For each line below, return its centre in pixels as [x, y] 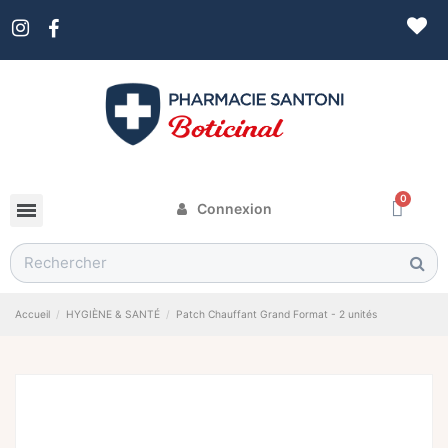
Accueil [32, 314]
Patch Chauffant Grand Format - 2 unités [277, 314]
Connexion [234, 208]
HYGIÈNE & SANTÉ [113, 314]
